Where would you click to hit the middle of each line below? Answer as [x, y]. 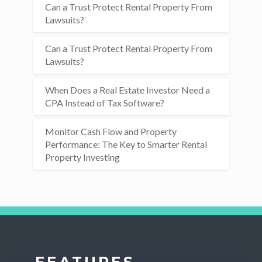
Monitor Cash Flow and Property [111, 131]
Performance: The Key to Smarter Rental [126, 144]
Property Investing [83, 157]
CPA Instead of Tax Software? [105, 103]
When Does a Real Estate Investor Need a [128, 90]
